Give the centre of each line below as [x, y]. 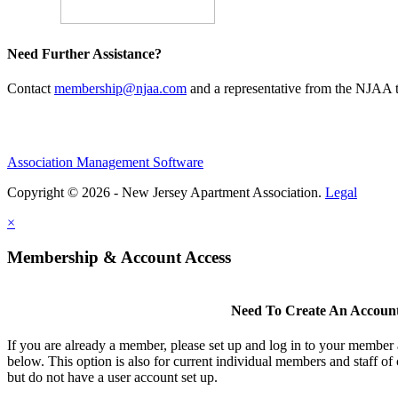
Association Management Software [105, 163]
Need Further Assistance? [84, 53]
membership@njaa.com [120, 89]
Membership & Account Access [119, 257]
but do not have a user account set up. [112, 377]
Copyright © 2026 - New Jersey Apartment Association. [166, 193]
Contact [31, 89]
